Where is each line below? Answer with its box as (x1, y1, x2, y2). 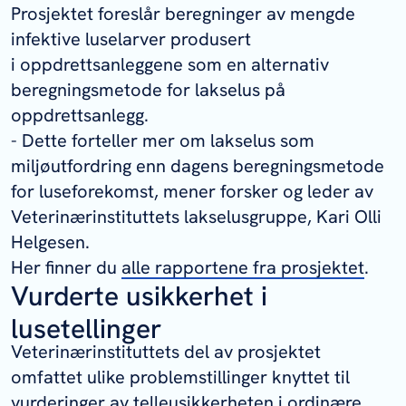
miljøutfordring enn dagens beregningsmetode (11, 154, 384, 179)
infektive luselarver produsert (11, 27, 251, 52)
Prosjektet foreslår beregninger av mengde (11, 2, 355, 26)
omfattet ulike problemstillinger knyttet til (11, 364, 350, 389)
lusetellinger (11, 311, 161, 347)
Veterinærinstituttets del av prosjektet (11, 339, 321, 363)
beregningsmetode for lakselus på (11, 78, 285, 102)
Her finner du (11, 256, 121, 280)
